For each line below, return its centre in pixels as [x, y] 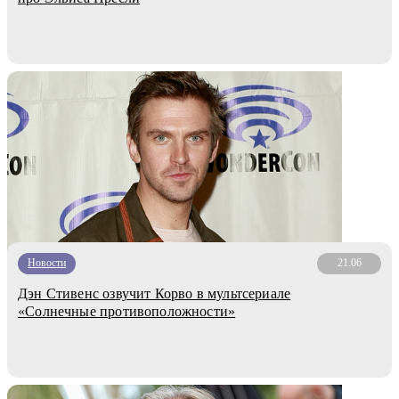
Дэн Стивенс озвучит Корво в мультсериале [155, 293]
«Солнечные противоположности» [127, 311]
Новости [47, 263]
